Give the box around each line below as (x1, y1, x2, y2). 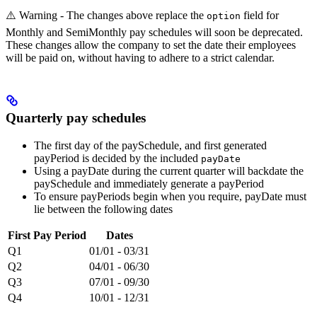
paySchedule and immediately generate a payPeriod (34, 178, 264, 190)
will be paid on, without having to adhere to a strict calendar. (6, 52, 275, 64)
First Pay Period (8, 229, 86, 242)
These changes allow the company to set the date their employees (6, 39, 296, 52)
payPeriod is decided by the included (34, 152, 201, 165)
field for (241, 9, 279, 22)
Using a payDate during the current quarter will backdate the (34, 165, 304, 178)
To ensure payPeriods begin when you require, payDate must (34, 190, 306, 203)
